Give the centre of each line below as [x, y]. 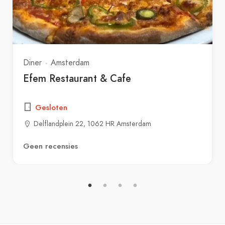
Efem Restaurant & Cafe [77, 79]
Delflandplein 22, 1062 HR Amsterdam [92, 124]
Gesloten [51, 108]
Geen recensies [50, 146]
